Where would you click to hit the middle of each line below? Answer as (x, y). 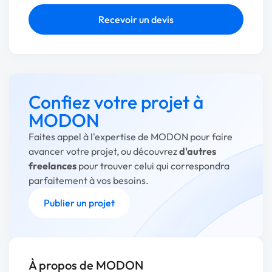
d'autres (198, 151)
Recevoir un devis (136, 19)
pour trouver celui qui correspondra (153, 166)
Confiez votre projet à (116, 102)
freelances (53, 166)
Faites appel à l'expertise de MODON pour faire (131, 137)
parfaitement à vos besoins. (89, 180)
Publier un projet (79, 203)
